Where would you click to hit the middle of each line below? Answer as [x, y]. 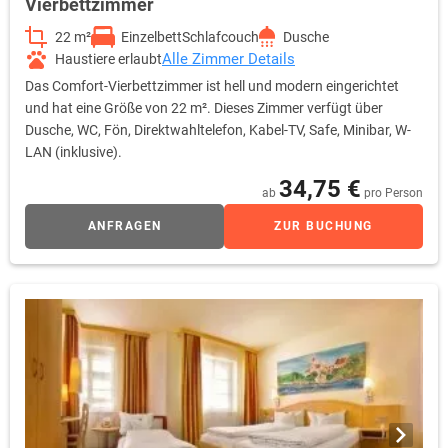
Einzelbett [151, 37]
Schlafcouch [220, 37]
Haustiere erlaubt [108, 59]
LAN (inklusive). [73, 152]
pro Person [393, 193]
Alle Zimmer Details [228, 59]
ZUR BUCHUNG [323, 226]
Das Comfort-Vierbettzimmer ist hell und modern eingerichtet [212, 86]
